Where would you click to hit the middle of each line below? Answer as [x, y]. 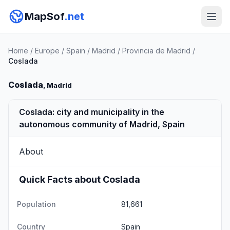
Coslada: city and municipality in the [92, 112]
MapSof [44, 16]
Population [36, 204]
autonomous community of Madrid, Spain [102, 124]
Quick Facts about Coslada [80, 179]
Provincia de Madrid [156, 51]
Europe [47, 51]
